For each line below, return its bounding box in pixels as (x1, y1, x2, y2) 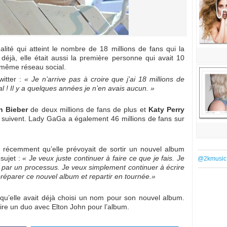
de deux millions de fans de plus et (28, 105, 148, 113)
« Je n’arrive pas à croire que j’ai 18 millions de (24, 75, 185, 83)
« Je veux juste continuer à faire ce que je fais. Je (20, 154, 185, 162)
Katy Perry (148, 105, 185, 113)
